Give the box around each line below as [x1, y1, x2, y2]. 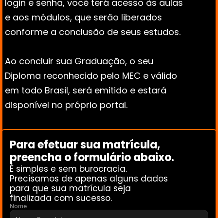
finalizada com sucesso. [10, 192, 112, 204]
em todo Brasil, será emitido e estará [5, 84, 166, 96]
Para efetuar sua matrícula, [10, 137, 160, 152]
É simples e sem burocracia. [10, 163, 127, 175]
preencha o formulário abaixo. [10, 150, 177, 165]
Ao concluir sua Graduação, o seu [5, 55, 153, 67]
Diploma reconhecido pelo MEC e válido [5, 70, 177, 82]
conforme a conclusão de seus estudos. [5, 26, 183, 38]
